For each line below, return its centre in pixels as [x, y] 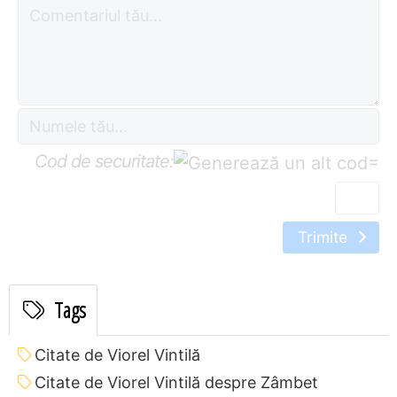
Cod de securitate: [104, 162]
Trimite [325, 237]
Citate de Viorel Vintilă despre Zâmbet [176, 382]
